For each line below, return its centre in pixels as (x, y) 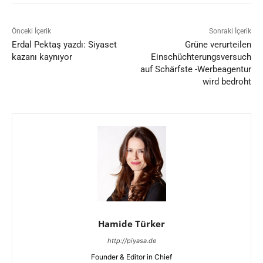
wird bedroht (227, 82)
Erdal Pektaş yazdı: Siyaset (64, 45)
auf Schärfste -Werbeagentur (195, 70)
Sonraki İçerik (230, 31)
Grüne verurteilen (218, 45)
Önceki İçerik (31, 31)
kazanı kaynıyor (42, 57)
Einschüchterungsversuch (201, 57)
